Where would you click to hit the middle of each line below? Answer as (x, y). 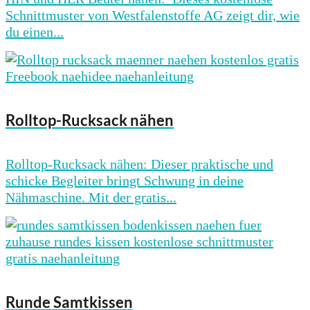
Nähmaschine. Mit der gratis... (91, 198)
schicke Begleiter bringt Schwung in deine (125, 181)
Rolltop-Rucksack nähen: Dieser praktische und (139, 164)
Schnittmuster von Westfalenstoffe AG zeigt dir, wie (153, 15)
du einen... (35, 31)
